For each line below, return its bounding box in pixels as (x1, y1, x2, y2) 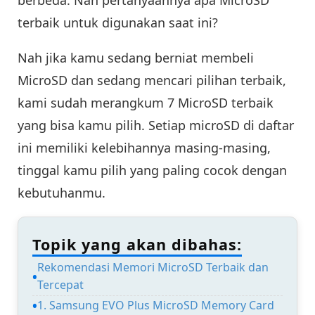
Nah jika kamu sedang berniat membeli (18, 49, 254, 67)
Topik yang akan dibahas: (32, 233, 242, 255)
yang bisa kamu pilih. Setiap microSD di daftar (18, 117, 294, 134)
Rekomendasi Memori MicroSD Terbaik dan (37, 259, 269, 276)
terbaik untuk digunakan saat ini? (18, 14, 218, 32)
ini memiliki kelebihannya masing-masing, (18, 139, 271, 157)
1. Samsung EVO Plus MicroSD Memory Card (37, 297, 274, 313)
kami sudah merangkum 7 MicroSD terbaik (18, 94, 274, 112)
